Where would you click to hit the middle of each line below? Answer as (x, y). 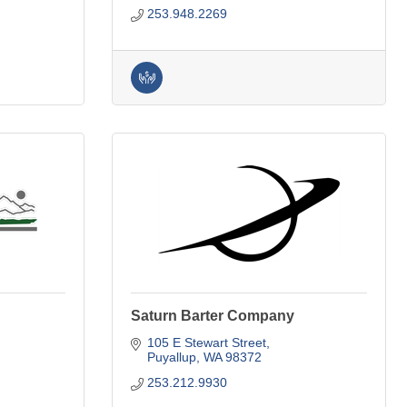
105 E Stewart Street (206, 342)
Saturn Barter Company (213, 316)
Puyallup (171, 357)
